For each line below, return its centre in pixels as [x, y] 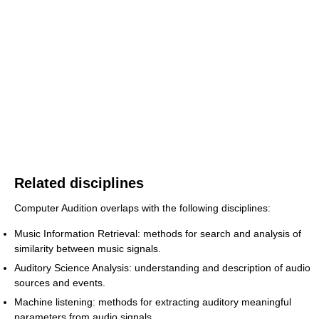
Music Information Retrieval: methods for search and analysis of [158, 234]
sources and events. [60, 283]
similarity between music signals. [88, 249]
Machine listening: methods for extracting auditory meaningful [153, 302]
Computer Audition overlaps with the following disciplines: [142, 208]
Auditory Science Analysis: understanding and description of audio [162, 268]
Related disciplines [79, 183]
